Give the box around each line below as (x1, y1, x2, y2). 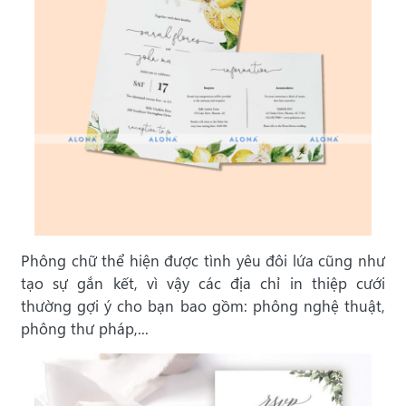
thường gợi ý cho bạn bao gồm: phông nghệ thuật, (21, 295, 385, 316)
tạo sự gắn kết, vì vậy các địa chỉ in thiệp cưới (21, 272, 385, 294)
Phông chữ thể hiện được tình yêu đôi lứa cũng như (21, 249, 385, 271)
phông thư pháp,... (21, 317, 149, 339)
